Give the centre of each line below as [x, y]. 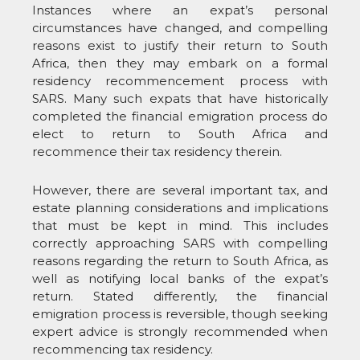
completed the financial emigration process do [180, 116]
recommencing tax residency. [123, 350]
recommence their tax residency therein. [157, 151]
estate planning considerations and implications [180, 208]
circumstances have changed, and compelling [180, 27]
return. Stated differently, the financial [180, 297]
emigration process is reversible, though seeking [180, 314]
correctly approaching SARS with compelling [180, 243]
